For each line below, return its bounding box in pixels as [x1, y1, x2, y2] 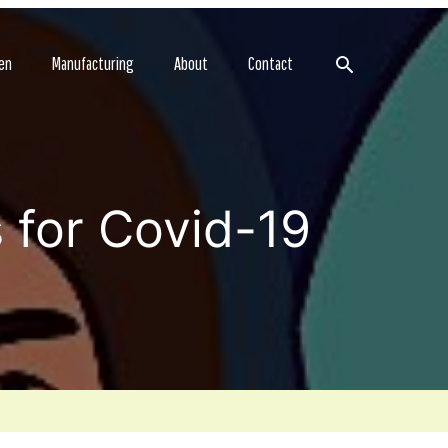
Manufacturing [52, 53, 134, 74]
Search [332, 49, 381, 77]
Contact [248, 53, 293, 74]
